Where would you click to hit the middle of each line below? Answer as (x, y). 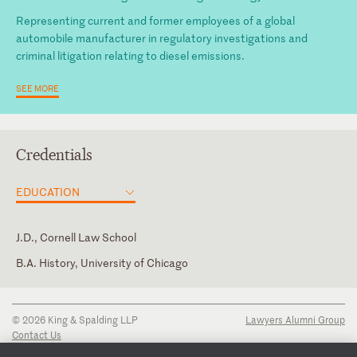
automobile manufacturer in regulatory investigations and (162, 37)
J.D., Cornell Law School (76, 237)
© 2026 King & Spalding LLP (75, 319)
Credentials (54, 155)
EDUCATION (48, 191)
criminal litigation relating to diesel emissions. (130, 55)
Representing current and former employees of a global (155, 20)
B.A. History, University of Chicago (102, 262)
